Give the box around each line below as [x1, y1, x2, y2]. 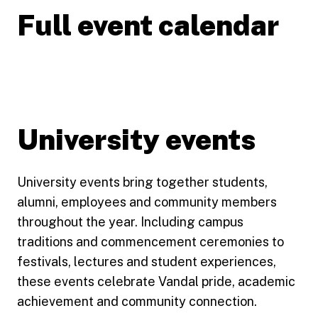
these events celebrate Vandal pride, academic [17, 273, 295, 289]
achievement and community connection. [17, 293, 257, 309]
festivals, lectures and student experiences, [17, 253, 276, 269]
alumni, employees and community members [17, 194, 277, 209]
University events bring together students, [17, 174, 268, 190]
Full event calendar [17, 8, 279, 42]
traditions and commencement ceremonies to [17, 234, 284, 249]
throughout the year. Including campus [17, 214, 243, 229]
